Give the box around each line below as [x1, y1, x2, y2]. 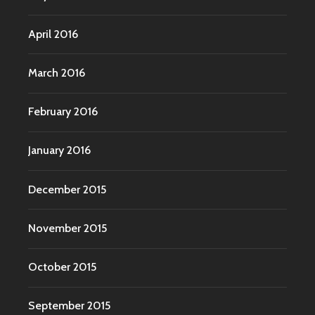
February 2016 [28, 105, 98, 119]
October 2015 [28, 260, 96, 274]
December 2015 [28, 182, 106, 196]
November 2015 [28, 221, 107, 235]
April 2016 [28, 27, 78, 41]
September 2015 [28, 299, 110, 313]
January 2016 [28, 143, 91, 157]
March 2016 [28, 65, 85, 79]
